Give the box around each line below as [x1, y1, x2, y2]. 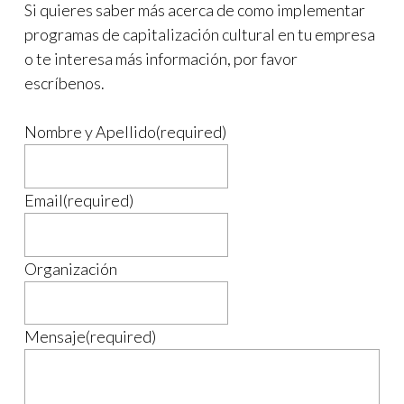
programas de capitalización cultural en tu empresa [24, 24, 375, 44]
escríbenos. [24, 73, 105, 93]
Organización [24, 258, 117, 279]
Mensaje [24, 326, 86, 347]
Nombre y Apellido [24, 122, 156, 142]
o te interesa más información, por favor [24, 49, 298, 69]
